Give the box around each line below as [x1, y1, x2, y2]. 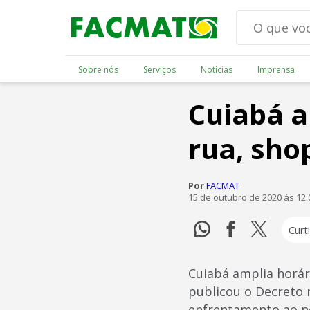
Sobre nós [77, 63, 118, 75]
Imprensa [257, 63, 295, 75]
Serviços [143, 63, 176, 75]
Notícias [200, 63, 232, 75]
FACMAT [206, 179, 239, 192]
